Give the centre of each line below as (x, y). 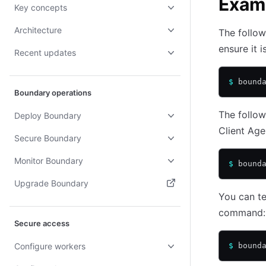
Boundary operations (53, 93)
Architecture (38, 30)
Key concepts (41, 7)
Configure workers (50, 246)
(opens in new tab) (52, 203)
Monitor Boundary (49, 161)
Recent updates (45, 53)
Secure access (42, 223)
